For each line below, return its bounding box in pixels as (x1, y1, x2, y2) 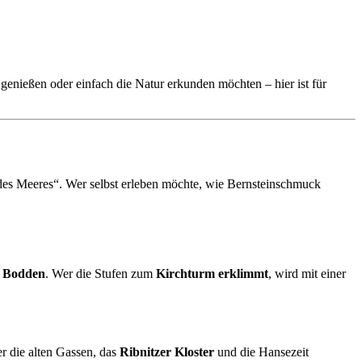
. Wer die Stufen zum (45, 267, 156, 281)
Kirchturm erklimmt (156, 267, 268, 281)
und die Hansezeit (214, 344, 309, 359)
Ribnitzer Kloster (120, 344, 214, 359)
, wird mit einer (268, 267, 346, 281)
